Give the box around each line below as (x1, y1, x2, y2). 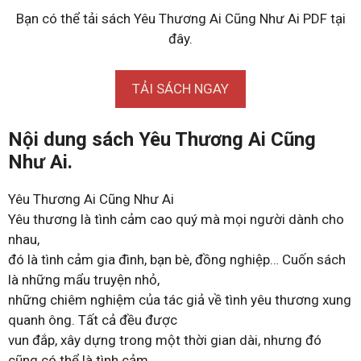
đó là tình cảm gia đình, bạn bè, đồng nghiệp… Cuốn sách (8, 251, 346, 268)
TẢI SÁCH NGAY (132, 80, 229, 97)
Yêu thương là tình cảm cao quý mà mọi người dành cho (8, 211, 344, 227)
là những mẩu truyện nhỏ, (8, 272, 160, 288)
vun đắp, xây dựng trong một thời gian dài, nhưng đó (8, 332, 322, 348)
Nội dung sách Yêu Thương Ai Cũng (8, 128, 316, 151)
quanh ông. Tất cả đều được (8, 312, 177, 328)
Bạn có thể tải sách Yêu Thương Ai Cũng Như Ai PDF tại (15, 10, 346, 27)
